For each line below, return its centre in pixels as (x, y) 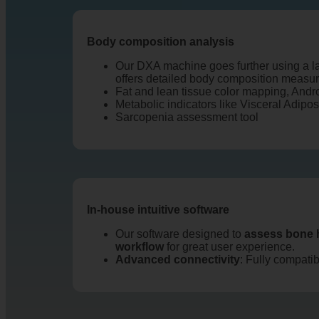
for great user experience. (229, 247)
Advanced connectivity (178, 260)
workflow (140, 247)
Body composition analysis (161, 42)
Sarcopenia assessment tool (187, 117)
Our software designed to (180, 234)
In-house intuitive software (158, 210)
